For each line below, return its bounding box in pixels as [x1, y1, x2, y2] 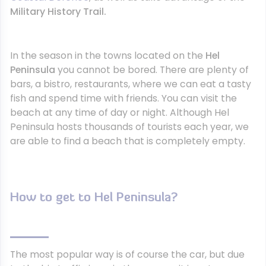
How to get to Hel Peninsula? [10, 192, 178, 204]
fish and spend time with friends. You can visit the [10, 91, 237, 105]
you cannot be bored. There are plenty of [55, 63, 249, 77]
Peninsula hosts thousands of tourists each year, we [10, 120, 249, 134]
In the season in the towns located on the [10, 49, 205, 62]
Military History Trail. [10, 5, 106, 18]
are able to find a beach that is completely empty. [10, 134, 245, 148]
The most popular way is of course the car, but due [10, 248, 245, 261]
